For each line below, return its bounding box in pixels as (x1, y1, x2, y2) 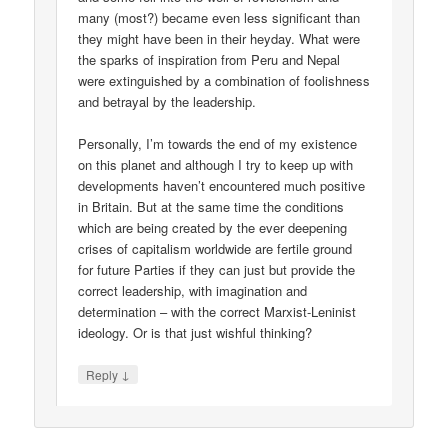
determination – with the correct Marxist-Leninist (78, 301, 357, 321)
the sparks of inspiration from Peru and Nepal (78, 49, 341, 69)
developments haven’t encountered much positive (78, 175, 366, 195)
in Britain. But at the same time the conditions (78, 196, 345, 216)
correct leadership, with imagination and (78, 280, 308, 300)
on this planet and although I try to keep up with (78, 154, 354, 174)
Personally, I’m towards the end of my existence (78, 133, 358, 153)
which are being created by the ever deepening (78, 217, 348, 237)
